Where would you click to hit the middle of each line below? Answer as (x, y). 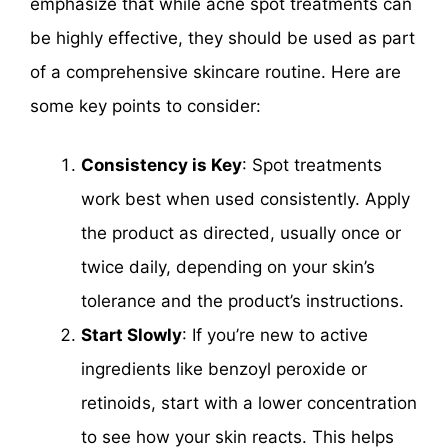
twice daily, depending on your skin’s (228, 267)
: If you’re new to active (275, 335)
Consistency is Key (161, 165)
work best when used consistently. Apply (245, 199)
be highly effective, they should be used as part (222, 37)
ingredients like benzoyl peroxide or (224, 369)
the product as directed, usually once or (241, 233)
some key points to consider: (145, 105)
